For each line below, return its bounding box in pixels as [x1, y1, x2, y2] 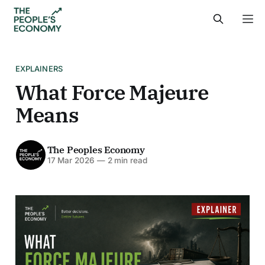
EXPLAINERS [15, 63, 63, 73]
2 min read [105, 156, 147, 166]
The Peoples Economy [47, 144, 145, 156]
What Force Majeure [15, 79, 209, 106]
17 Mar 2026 [47, 156, 95, 166]
